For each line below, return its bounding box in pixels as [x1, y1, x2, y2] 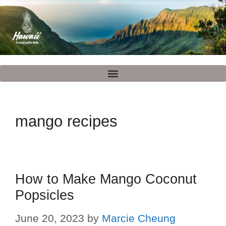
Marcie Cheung [102, 212, 176, 224]
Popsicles [15, 188, 74, 203]
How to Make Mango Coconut [15, 172, 197, 187]
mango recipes [15, 112, 118, 131]
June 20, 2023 [15, 212, 84, 224]
